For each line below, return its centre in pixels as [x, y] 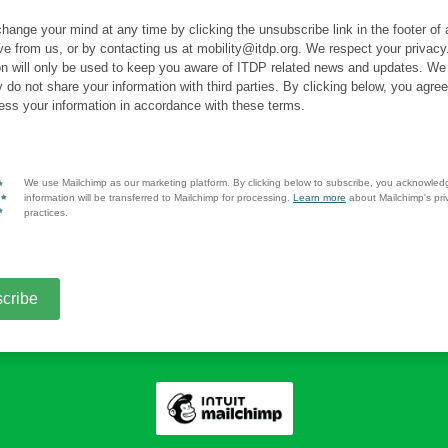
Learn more [319, 197]
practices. [46, 212]
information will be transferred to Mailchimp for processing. [158, 197]
